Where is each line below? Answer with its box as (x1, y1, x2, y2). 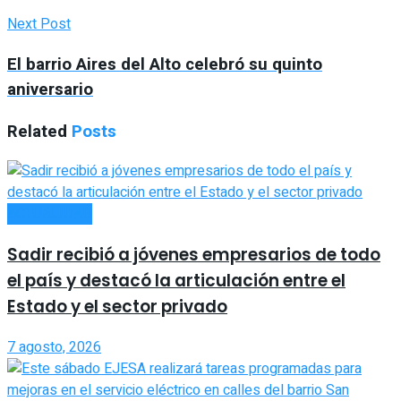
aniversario (7, 77, 93, 103)
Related (7, 118, 67, 144)
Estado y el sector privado (7, 294, 227, 320)
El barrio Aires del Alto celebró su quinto (7, 52, 322, 78)
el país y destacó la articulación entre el (7, 269, 346, 294)
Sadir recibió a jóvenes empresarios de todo (7, 243, 380, 268)
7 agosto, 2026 (7, 336, 101, 358)
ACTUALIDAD (7, 203, 92, 226)
